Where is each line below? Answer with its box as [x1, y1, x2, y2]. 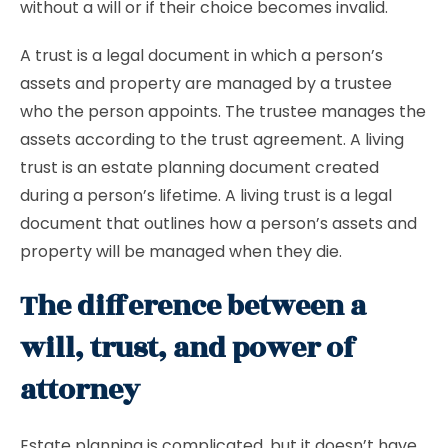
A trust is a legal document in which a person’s [20, 44, 383, 67]
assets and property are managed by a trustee [20, 72, 392, 95]
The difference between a [20, 285, 366, 328]
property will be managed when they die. [20, 240, 342, 263]
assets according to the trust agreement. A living [20, 128, 404, 151]
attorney [20, 369, 140, 412]
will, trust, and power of [20, 327, 356, 370]
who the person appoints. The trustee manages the [20, 100, 426, 123]
